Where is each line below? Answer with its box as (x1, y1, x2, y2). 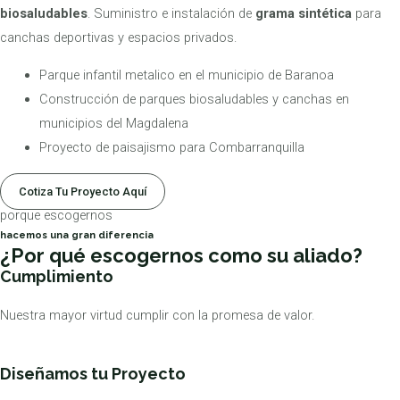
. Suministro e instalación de (87, 5, 255, 22)
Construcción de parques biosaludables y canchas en (38, 90, 349, 107)
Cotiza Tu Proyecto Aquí (19, 184, 146, 198)
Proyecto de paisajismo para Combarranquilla (38, 138, 304, 155)
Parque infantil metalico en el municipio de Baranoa (38, 66, 334, 83)
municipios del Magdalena (38, 114, 188, 131)
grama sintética (255, 5, 352, 22)
